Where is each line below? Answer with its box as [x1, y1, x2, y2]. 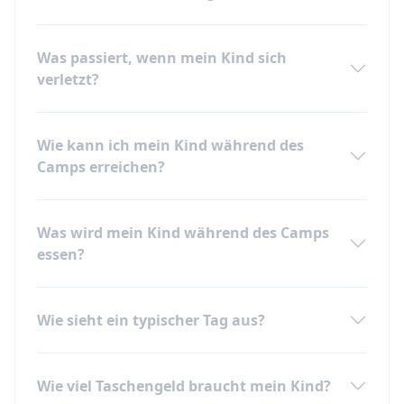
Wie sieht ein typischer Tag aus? [37, 310, 265, 331]
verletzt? [37, 69, 99, 90]
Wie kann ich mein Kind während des [37, 135, 304, 156]
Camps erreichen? [37, 157, 165, 178]
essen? [37, 244, 85, 265]
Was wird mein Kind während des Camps [37, 223, 329, 243]
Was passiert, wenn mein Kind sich [37, 48, 287, 69]
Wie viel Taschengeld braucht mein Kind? [37, 376, 331, 397]
